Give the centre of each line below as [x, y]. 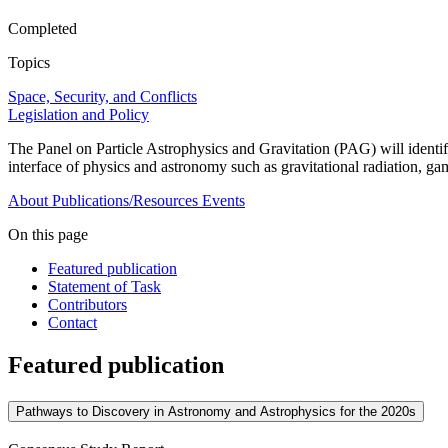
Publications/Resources [125, 201]
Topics [29, 63]
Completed [42, 29]
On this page [48, 235]
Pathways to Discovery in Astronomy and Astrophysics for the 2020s [216, 412]
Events [223, 201]
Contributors [87, 305]
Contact [72, 323]
